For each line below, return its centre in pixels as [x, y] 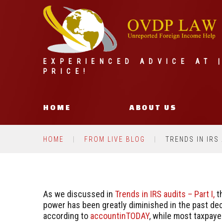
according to [67, 216]
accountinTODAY [120, 216]
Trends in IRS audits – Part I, [165, 194]
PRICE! [66, 71]
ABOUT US [153, 107]
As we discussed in [79, 194]
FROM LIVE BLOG [115, 139]
